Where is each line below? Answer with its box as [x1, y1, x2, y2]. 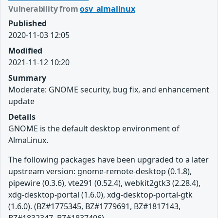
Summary [8, 73, 46, 84]
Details [8, 111, 36, 123]
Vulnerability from [8, 3, 80, 15]
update [8, 96, 35, 107]
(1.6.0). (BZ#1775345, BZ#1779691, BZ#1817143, [8, 201, 181, 212]
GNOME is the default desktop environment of [8, 123, 180, 134]
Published [8, 18, 47, 29]
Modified [8, 45, 42, 56]
